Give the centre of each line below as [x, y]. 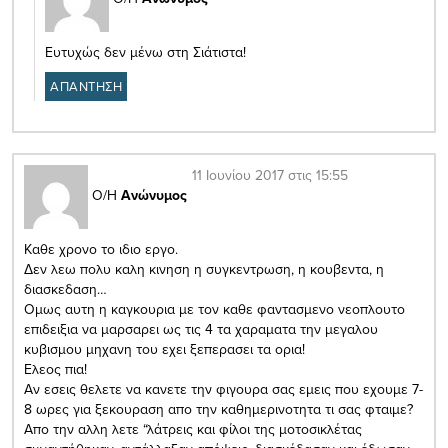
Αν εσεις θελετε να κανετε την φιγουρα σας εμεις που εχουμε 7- [223, 388]
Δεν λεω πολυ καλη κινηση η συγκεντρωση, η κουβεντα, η [204, 268]
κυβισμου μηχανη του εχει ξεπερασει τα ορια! [164, 348]
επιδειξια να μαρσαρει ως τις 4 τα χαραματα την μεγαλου [201, 328]
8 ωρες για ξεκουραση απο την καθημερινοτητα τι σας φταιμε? [218, 408]
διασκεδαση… [65, 288]
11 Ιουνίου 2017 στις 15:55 [270, 174]
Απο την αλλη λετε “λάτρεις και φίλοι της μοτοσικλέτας [193, 428]
